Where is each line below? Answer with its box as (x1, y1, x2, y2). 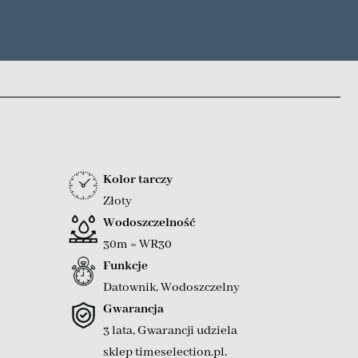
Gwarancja (103, 300, 165, 317)
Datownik (103, 279, 157, 296)
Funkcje (103, 257, 149, 274)
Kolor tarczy (103, 171, 173, 188)
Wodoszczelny (161, 279, 241, 296)
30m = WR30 (103, 236, 173, 253)
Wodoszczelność (103, 214, 196, 231)
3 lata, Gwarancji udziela (103, 322, 238, 339)
